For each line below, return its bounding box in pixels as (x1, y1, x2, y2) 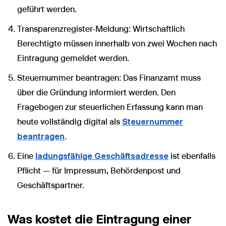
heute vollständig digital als (17, 117, 122, 127)
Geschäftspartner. (17, 180, 84, 190)
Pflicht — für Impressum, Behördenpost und (17, 165, 181, 176)
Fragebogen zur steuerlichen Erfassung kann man (17, 102, 203, 112)
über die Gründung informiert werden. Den (17, 87, 176, 97)
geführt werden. (17, 4, 77, 14)
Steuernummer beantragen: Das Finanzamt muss (17, 73, 201, 83)
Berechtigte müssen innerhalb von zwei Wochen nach (17, 38, 217, 48)
